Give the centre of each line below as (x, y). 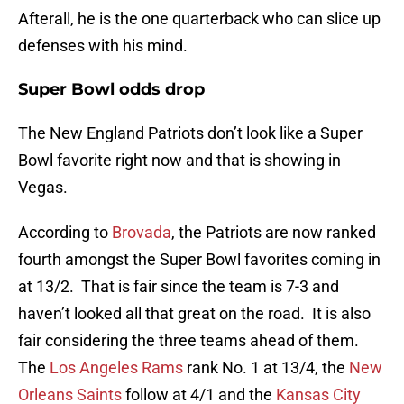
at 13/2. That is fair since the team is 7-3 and (179, 287)
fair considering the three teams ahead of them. (190, 341)
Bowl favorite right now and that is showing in (179, 161)
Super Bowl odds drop (111, 90)
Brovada (140, 233)
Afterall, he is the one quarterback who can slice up (199, 19)
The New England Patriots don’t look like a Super (190, 133)
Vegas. (43, 188)
